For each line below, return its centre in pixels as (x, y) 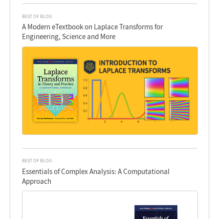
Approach (37, 181)
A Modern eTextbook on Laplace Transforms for (93, 27)
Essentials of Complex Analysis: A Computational (96, 171)
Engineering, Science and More (69, 37)
